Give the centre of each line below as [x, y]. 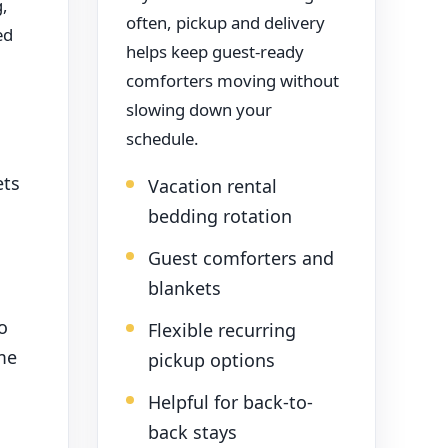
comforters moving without [232, 81]
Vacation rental [212, 186]
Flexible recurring [222, 330]
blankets [184, 288]
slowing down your [199, 110]
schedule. [162, 139]
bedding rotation [220, 216]
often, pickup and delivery [225, 23]
